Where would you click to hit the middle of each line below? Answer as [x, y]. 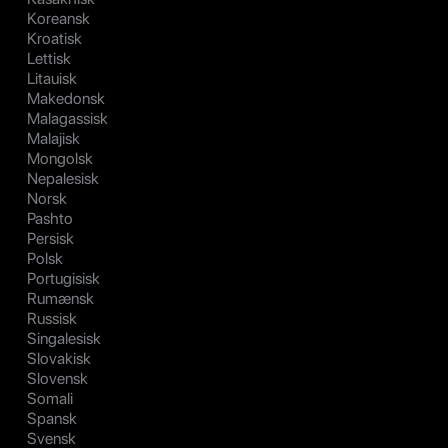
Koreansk [58, 19]
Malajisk [53, 139]
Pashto [50, 219]
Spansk [52, 419]
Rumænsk [60, 299]
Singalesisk [64, 339]
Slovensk [57, 379]
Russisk [52, 319]
